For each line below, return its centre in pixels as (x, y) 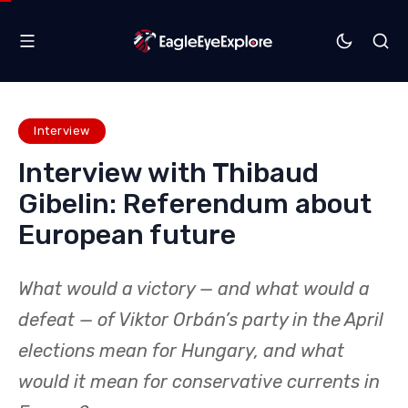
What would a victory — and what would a (194, 288)
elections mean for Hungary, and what (181, 350)
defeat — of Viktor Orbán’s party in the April (201, 319)
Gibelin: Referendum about (195, 204)
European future (127, 235)
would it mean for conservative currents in (199, 381)
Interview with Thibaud (168, 173)
